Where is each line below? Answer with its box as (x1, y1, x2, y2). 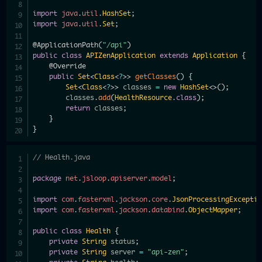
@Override (49, 63, 87, 70)
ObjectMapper (188, 206, 238, 213)
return (65, 105, 91, 112)
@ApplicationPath (33, 42, 99, 49)
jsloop (82, 175, 107, 182)
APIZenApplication (86, 52, 156, 59)
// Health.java (33, 154, 91, 161)
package (33, 175, 62, 182)
